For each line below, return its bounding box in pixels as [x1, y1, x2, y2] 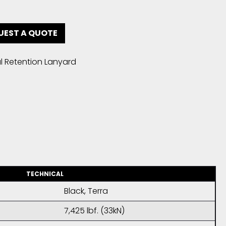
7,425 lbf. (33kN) [64, 205, 125, 216]
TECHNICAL [26, 169, 64, 178]
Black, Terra [64, 185, 108, 197]
